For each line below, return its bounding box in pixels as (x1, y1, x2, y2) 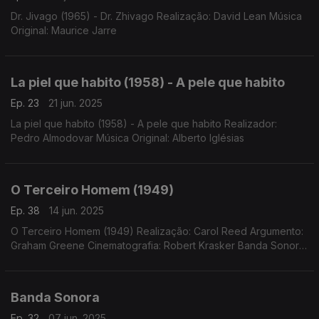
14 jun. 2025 (49, 204, 104, 216)
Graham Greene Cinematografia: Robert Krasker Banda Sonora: (11, 239, 307, 251)
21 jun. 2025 (48, 97, 103, 109)
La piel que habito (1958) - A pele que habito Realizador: (11, 117, 137, 130)
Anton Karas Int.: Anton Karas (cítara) (11, 253, 180, 266)
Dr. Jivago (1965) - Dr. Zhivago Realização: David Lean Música (11, 10, 302, 22)
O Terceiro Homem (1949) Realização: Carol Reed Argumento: (11, 225, 303, 237)
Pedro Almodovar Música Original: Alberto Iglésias (11, 132, 244, 144)
